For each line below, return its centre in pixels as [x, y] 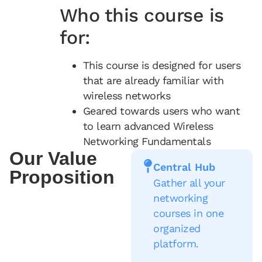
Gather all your [189, 182]
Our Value [53, 159]
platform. [176, 243]
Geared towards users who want [161, 111]
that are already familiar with [153, 81]
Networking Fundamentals [147, 142]
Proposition [62, 177]
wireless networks [127, 96]
